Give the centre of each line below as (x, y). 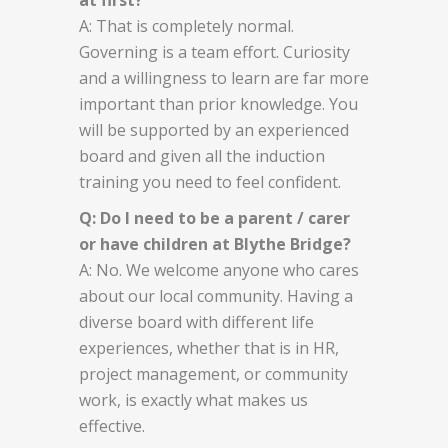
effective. (112, 425)
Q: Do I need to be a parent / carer (214, 217)
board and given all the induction (202, 155)
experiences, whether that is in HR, (209, 347)
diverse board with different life (196, 321)
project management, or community (213, 373)
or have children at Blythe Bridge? (215, 243)
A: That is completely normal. (186, 25)
